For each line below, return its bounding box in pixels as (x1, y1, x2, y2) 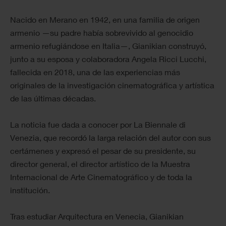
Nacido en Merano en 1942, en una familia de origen (10, 15, 200, 25)
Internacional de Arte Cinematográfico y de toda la (10, 172, 192, 182)
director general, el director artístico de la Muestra (10, 159, 190, 169)
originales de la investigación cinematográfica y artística (10, 80, 214, 90)
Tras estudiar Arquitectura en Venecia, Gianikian (10, 211, 184, 221)
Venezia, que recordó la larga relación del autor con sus (10, 133, 211, 143)
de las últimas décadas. (10, 93, 96, 103)
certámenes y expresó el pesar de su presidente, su (10, 146, 196, 156)
